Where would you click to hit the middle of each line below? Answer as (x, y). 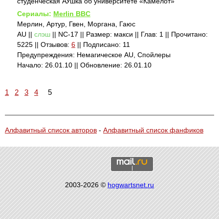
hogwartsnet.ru (131, 185)
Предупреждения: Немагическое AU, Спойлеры (94, 55)
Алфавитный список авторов (51, 130)
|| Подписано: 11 (103, 44)
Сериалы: (35, 14)
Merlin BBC (72, 14)
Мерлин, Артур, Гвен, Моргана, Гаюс (76, 24)
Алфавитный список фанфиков (153, 130)
